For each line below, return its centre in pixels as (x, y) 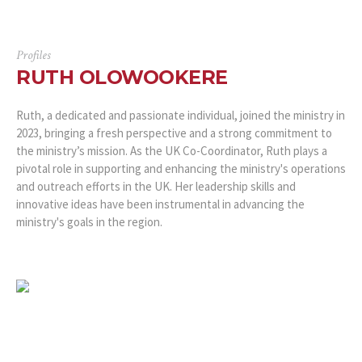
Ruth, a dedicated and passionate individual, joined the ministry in (181, 115)
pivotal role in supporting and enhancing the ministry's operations (181, 168)
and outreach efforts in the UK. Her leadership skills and (156, 186)
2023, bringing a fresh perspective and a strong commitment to (174, 133)
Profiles (33, 55)
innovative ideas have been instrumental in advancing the (160, 204)
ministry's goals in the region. (89, 221)
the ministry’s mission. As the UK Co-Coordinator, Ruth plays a (172, 150)
